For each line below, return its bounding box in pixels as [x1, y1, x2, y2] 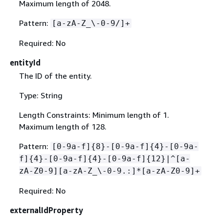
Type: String [19, 90, 63, 100]
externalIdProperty [10, 205, 83, 215]
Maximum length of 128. [19, 122, 107, 131]
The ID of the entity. [19, 71, 92, 81]
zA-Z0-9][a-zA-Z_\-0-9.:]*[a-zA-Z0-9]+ [19, 166, 200, 175]
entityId [10, 57, 41, 67]
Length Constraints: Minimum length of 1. [19, 110, 169, 120]
